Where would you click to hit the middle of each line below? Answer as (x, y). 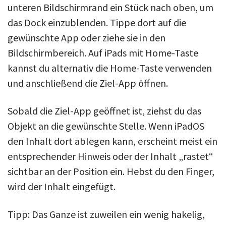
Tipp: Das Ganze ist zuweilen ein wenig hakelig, (106, 214)
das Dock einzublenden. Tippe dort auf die (97, 22)
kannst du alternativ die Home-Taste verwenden (110, 68)
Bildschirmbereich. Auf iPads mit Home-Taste (103, 52)
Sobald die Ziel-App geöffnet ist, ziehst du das (104, 110)
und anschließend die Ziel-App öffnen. (88, 83)
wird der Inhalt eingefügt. (62, 186)
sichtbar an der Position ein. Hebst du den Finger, (111, 171)
